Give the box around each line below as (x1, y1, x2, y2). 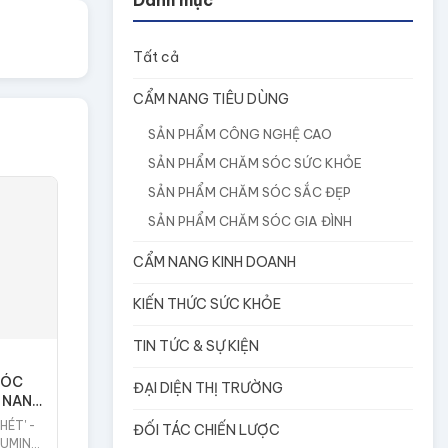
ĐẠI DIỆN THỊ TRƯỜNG (133, 379, 283, 397)
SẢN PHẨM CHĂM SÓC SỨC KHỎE (148, 155, 362, 171)
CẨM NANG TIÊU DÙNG (133, 90, 289, 108)
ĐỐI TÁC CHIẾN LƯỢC (133, 421, 280, 439)
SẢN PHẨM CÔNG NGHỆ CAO (148, 126, 332, 142)
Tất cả (133, 48, 179, 66)
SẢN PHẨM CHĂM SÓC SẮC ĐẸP (148, 184, 351, 200)
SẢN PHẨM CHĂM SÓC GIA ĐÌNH (148, 213, 352, 229)
